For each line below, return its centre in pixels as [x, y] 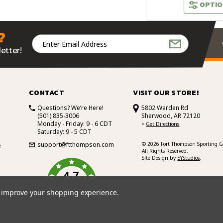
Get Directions [163, 124]
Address [47, 50]
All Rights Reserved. [165, 151]
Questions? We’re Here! [70, 108]
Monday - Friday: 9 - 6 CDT [75, 124]
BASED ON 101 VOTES [72, 186]
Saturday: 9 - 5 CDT [64, 132]
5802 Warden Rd [165, 108]
